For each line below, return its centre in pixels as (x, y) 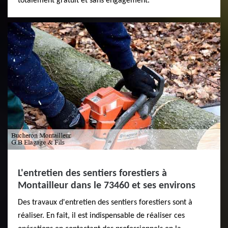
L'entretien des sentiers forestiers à (92, 174)
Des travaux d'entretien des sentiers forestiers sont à (105, 203)
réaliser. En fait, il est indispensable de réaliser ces (101, 216)
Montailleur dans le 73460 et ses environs (107, 186)
